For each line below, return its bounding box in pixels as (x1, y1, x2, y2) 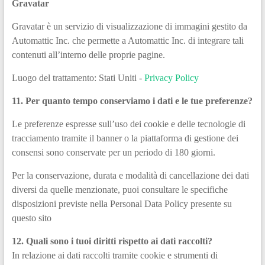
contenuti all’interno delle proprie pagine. (11, 49, 165, 60)
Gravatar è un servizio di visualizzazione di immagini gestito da (11, 21, 247, 31)
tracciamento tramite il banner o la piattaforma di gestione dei (11, 132, 238, 143)
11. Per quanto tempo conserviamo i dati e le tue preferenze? (11, 95, 253, 106)
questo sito (11, 212, 51, 223)
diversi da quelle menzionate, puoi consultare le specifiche (11, 184, 228, 195)
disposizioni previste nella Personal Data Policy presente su (11, 198, 232, 209)
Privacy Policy (144, 72, 199, 83)
